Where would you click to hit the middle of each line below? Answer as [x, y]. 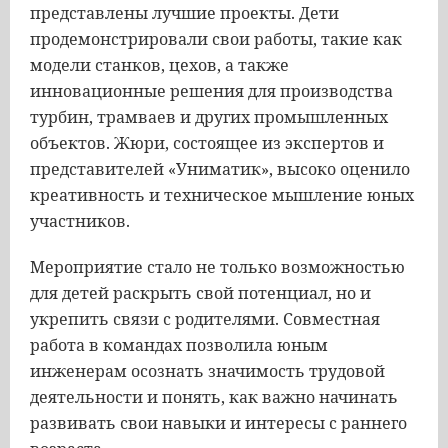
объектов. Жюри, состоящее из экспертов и [207, 143]
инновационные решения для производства [211, 91]
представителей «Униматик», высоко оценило [220, 169]
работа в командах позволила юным [179, 345]
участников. [80, 221]
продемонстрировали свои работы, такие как [216, 39]
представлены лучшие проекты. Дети [184, 13]
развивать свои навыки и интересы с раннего [218, 423]
